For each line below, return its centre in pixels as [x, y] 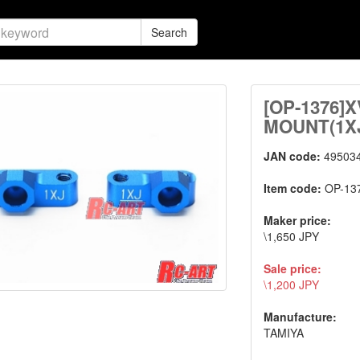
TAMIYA [284, 333]
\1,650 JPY [292, 236]
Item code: [295, 188]
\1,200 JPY [292, 284]
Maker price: [298, 220]
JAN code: [294, 156]
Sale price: [293, 268]
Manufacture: [301, 317]
